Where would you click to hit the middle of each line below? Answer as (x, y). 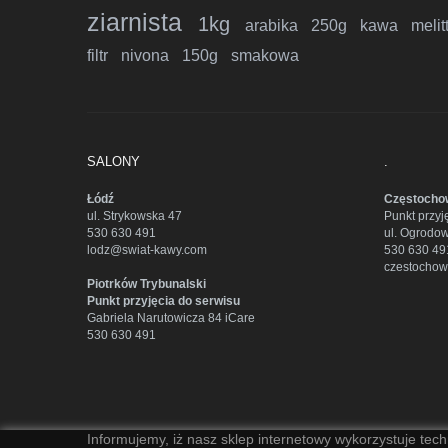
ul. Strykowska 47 (136, 215)
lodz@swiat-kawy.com (147, 249)
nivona (151, 55)
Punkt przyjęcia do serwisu (163, 300)
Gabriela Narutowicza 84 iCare (171, 317)
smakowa (265, 55)
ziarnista (142, 21)
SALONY (113, 161)
